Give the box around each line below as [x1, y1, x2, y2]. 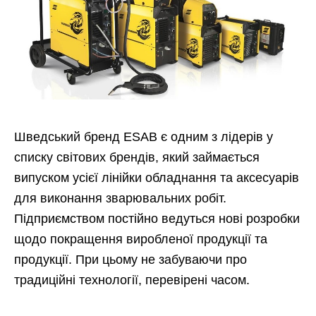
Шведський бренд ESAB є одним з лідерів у [14, 130, 273, 145]
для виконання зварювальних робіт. [14, 191, 226, 206]
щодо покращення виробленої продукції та [14, 232, 267, 247]
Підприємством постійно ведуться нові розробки [14, 212, 300, 226]
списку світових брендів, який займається [14, 150, 260, 165]
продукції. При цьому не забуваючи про [14, 253, 247, 267]
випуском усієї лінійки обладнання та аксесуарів [14, 171, 299, 186]
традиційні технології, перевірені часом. [14, 273, 250, 288]
